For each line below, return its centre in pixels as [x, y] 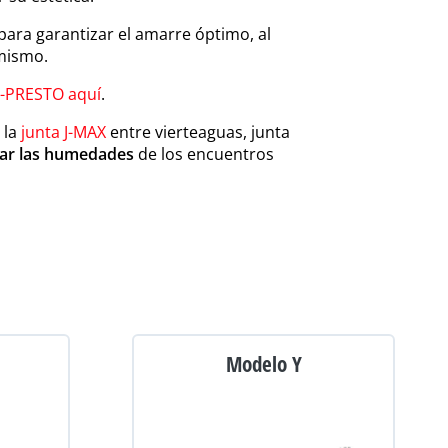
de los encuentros [203, 153]
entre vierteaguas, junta [197, 131]
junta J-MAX [63, 131]
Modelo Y [263, 363]
